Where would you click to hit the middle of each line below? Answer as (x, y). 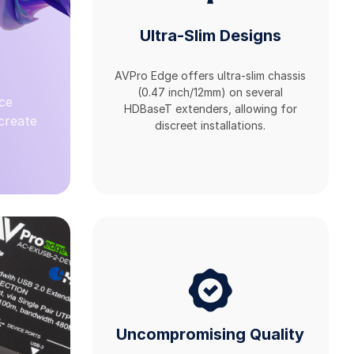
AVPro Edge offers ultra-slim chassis (211, 76)
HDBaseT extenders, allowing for (210, 109)
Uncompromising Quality (211, 334)
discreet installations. (211, 126)
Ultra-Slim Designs (210, 35)
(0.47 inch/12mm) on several (211, 92)
